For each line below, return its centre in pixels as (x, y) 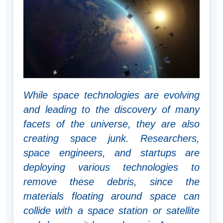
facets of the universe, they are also (111, 124)
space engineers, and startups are (111, 153)
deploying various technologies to (111, 167)
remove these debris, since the (111, 182)
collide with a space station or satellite (111, 211)
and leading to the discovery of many (111, 110)
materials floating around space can (111, 196)
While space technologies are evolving (111, 95)
